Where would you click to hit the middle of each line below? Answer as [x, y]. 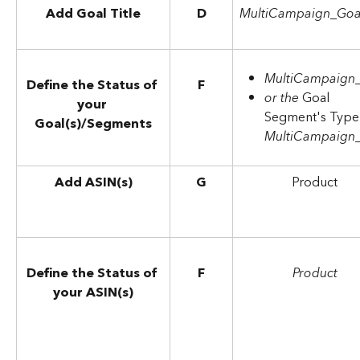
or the [283, 98]
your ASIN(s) [93, 293]
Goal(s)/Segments [93, 124]
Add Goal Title [93, 13]
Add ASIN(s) [93, 182]
